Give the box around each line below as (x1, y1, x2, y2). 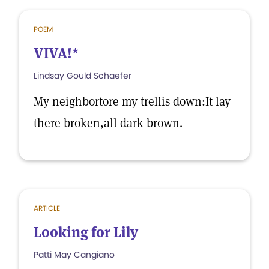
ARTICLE (34, 203, 60, 213)
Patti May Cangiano (34, 249, 115, 261)
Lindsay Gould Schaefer (34, 70, 131, 82)
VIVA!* (34, 44, 79, 62)
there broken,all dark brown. (34, 115, 183, 131)
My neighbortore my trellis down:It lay (34, 94, 231, 109)
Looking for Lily (34, 223, 138, 241)
